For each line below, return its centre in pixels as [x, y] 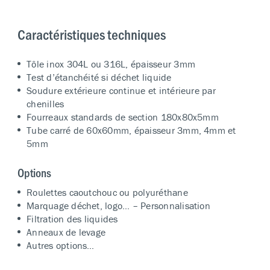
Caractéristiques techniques [92, 34]
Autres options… [61, 245]
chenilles [46, 103]
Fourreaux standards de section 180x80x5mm [123, 117]
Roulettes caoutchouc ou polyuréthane [107, 192]
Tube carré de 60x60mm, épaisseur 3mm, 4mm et [131, 130]
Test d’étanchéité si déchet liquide [99, 77]
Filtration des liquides [72, 218]
